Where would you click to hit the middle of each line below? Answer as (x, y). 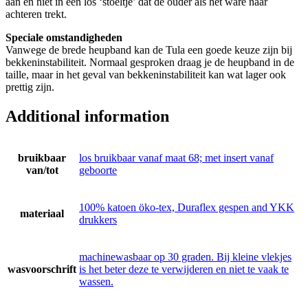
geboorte (98, 170)
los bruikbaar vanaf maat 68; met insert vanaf (176, 158)
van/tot (42, 170)
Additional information (87, 116)
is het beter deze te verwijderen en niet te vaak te (184, 269)
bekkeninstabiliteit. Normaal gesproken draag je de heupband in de (150, 62)
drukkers (98, 220)
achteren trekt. (36, 14)
